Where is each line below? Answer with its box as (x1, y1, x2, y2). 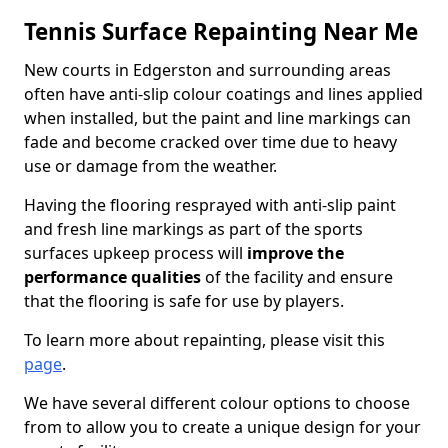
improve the (247, 242, 344, 264)
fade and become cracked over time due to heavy (24, 131, 397, 153)
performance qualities (24, 266, 201, 288)
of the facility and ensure (201, 266, 393, 288)
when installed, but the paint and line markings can (24, 107, 411, 129)
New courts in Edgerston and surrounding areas (24, 59, 391, 81)
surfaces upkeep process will (24, 242, 247, 264)
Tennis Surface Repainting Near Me (24, 16, 418, 47)
